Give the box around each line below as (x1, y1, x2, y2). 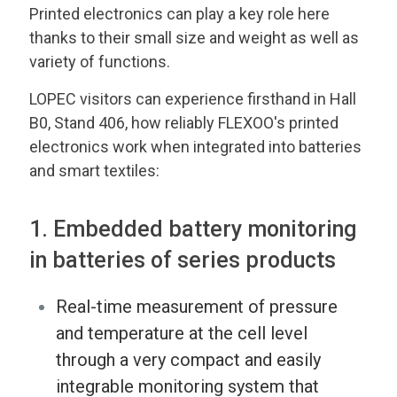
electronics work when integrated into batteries (29, 137, 362, 157)
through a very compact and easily (56, 349, 321, 371)
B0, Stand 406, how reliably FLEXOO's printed (29, 113, 339, 133)
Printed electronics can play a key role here (29, 4, 330, 24)
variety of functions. (29, 52, 170, 72)
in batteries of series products (29, 247, 336, 274)
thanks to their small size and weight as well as (29, 28, 359, 48)
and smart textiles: (29, 161, 160, 181)
